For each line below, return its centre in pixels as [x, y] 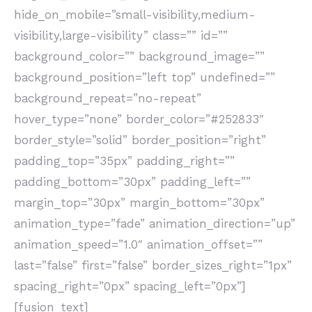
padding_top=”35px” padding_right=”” [124, 161]
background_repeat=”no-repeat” [108, 98]
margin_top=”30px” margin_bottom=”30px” [139, 203]
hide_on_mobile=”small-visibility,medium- [135, 15]
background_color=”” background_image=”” [139, 56]
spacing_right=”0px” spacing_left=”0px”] [130, 286]
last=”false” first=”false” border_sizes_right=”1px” [153, 265]
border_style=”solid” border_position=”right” [140, 140]
